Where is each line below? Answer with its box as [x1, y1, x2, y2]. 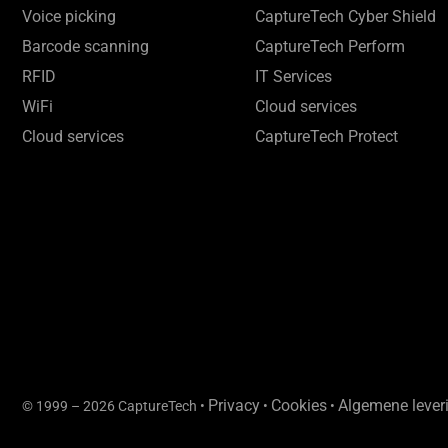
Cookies [271, 395, 327, 415]
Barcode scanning [22, 36, 149, 56]
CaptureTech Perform [255, 36, 406, 56]
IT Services [255, 66, 333, 86]
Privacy [208, 395, 260, 415]
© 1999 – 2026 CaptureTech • [22, 397, 208, 414]
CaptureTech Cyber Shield [255, 6, 437, 26]
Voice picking [22, 6, 116, 26]
